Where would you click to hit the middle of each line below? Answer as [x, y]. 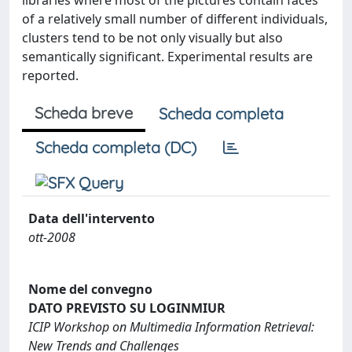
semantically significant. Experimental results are [167, 57]
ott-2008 [52, 237]
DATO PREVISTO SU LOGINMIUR [127, 308]
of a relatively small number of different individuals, [175, 19]
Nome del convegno [90, 289]
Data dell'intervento [92, 218]
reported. [50, 75]
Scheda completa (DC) [116, 147]
